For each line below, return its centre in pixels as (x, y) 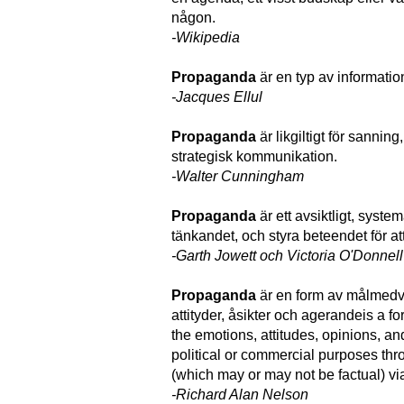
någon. (193, 18)
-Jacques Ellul (217, 97)
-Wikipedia (206, 37)
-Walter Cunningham (238, 176)
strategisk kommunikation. (254, 156)
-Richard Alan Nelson (240, 395)
